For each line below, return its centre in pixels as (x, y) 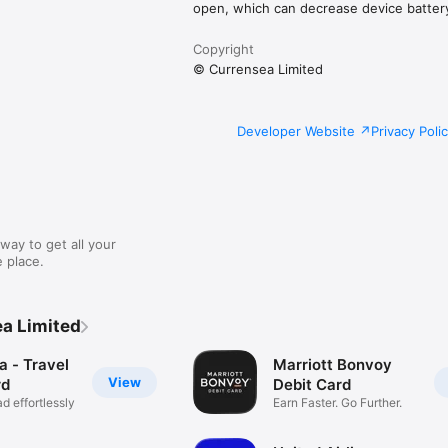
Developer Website (296, 131)
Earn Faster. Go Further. (338, 402)
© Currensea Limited (258, 69)
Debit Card (312, 384)
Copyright (224, 49)
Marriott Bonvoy (333, 364)
